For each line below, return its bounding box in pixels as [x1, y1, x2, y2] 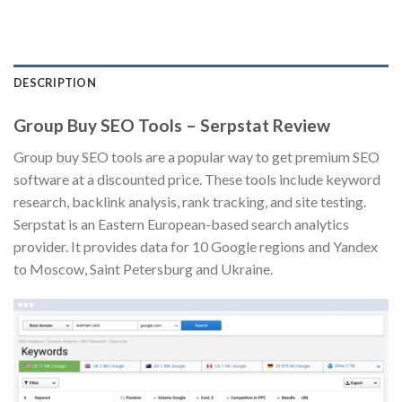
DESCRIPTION [13, 75, 96, 91]
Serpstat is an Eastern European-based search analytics [13, 214, 349, 232]
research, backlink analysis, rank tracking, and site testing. [13, 192, 366, 210]
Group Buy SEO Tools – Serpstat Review [13, 115, 330, 136]
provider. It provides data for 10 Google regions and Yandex [13, 237, 378, 255]
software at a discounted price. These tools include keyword [13, 170, 380, 188]
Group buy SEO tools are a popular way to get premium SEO [13, 147, 380, 165]
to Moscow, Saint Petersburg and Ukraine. [13, 259, 273, 277]
